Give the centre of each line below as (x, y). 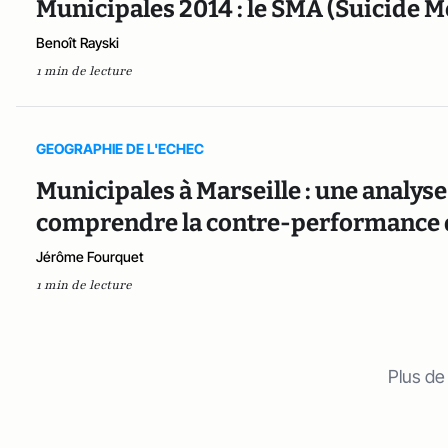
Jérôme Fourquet (90, 256)
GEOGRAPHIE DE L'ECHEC (120, 148)
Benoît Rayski (77, 43)
